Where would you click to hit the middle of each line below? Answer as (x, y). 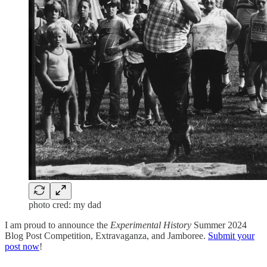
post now (22, 247)
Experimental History (152, 225)
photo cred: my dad (65, 205)
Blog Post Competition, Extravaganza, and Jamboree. (106, 236)
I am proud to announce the (58, 225)
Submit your (231, 236)
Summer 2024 (220, 225)
